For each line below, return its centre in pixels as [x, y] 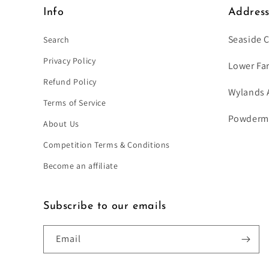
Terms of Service [75, 103]
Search [56, 40]
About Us [61, 124]
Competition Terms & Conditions [107, 145]
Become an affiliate [81, 166]
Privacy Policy [70, 61]
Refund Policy [70, 82]
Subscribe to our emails [105, 206]
